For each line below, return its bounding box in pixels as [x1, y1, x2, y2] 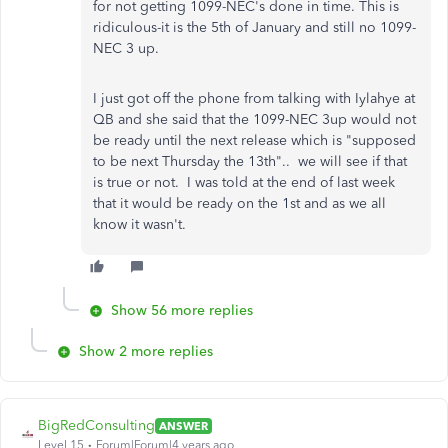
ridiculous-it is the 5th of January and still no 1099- [93, 19, 416, 36]
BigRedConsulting [38, 417, 155, 434]
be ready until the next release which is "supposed [93, 132, 416, 149]
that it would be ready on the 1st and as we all [93, 195, 386, 212]
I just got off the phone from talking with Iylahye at [93, 90, 415, 107]
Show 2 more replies [79, 343, 213, 360]
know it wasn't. [93, 216, 186, 233]
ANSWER [159, 418, 208, 433]
